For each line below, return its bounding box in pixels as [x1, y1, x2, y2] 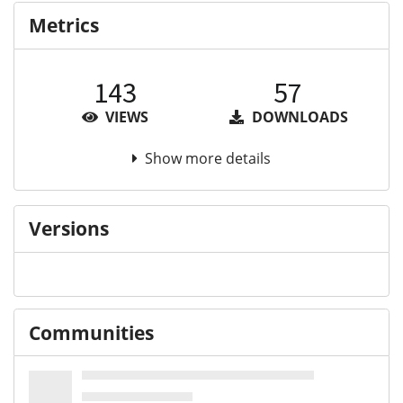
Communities [29, 319, 154, 345]
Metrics [29, 13, 99, 39]
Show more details [145, 148, 271, 168]
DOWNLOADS [247, 106, 348, 127]
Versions [29, 216, 109, 242]
